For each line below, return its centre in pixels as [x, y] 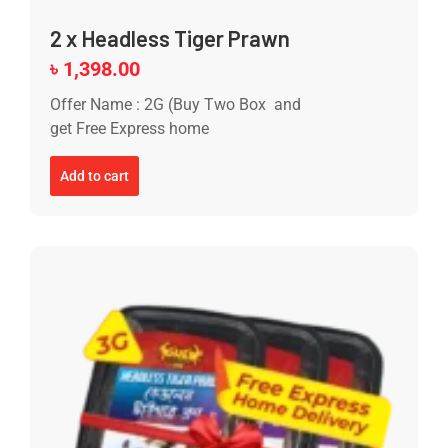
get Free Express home [129, 129]
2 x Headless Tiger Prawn [170, 38]
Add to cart [94, 175]
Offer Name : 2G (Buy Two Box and [175, 105]
